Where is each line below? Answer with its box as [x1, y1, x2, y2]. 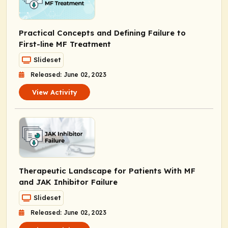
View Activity [32, 88, 77, 96]
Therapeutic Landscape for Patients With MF [19, 165, 195, 176]
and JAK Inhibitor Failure [19, 177, 118, 187]
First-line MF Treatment [19, 39, 111, 49]
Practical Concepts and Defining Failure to [19, 27, 186, 38]
